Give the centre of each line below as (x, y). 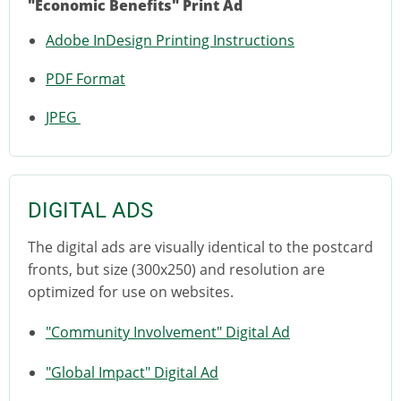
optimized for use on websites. (131, 291)
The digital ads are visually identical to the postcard (200, 247)
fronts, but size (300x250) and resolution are (176, 269)
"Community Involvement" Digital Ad (168, 332)
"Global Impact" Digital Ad (132, 372)
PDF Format (85, 78)
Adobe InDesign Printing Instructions (170, 40)
